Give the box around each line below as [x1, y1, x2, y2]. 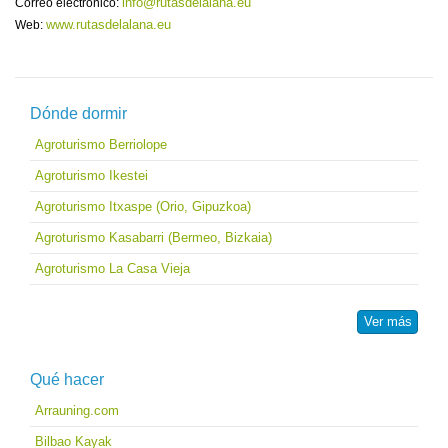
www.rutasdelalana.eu [46, 16, 171, 32]
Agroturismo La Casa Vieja [35, 260, 190, 276]
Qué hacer [30, 370, 104, 388]
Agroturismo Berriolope [35, 136, 167, 152]
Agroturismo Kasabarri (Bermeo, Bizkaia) [35, 229, 272, 245]
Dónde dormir [30, 104, 127, 122]
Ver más [364, 313, 412, 329]
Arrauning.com [35, 402, 119, 418]
